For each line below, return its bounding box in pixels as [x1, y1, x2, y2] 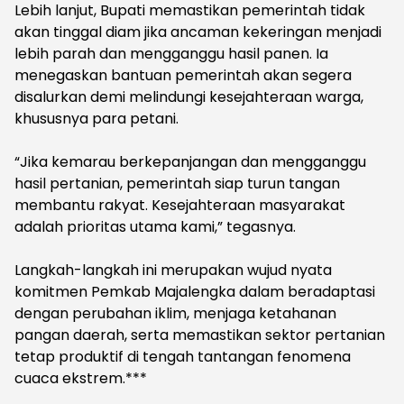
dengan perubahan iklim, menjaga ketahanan [14, 302, 336, 324]
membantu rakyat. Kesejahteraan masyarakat [14, 194, 345, 216]
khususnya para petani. [14, 107, 179, 129]
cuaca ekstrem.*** [14, 367, 147, 389]
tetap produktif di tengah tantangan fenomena [14, 345, 351, 367]
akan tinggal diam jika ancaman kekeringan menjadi [14, 21, 381, 42]
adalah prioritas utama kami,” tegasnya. [14, 216, 296, 237]
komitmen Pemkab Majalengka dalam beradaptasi [14, 280, 375, 302]
